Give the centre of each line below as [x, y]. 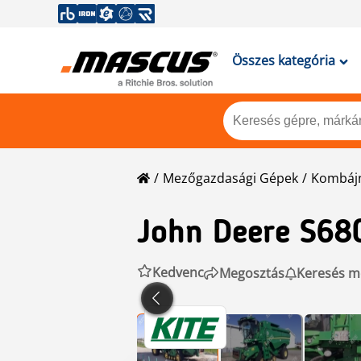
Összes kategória [283, 60]
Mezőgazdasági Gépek [230, 178]
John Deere [214, 234]
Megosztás [252, 273]
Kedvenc [178, 272]
